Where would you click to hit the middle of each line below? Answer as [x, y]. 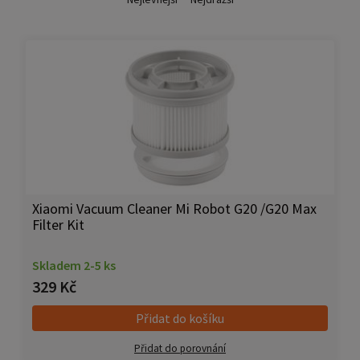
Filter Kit [58, 225]
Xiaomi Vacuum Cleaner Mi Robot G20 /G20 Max [174, 209]
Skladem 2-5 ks [74, 266]
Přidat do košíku [180, 319]
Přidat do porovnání [180, 349]
